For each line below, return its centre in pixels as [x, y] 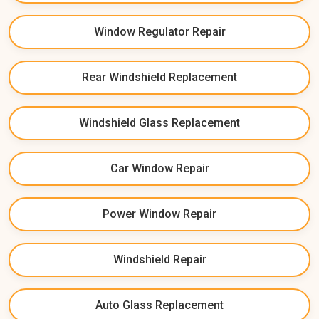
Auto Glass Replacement [159, 305]
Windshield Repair [159, 260]
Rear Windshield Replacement [159, 77]
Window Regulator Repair [159, 32]
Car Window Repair [159, 168]
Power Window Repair [159, 214]
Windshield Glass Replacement [159, 123]
